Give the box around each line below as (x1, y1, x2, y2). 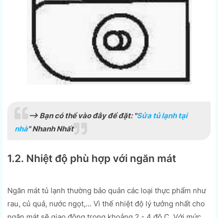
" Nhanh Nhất (28, 124, 73, 133)
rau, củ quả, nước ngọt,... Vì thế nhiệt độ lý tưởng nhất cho (7, 199, 205, 208)
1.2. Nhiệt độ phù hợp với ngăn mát (7, 152, 176, 164)
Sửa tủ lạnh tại (137, 110, 187, 120)
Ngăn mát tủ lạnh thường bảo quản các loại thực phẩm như (7, 185, 206, 195)
